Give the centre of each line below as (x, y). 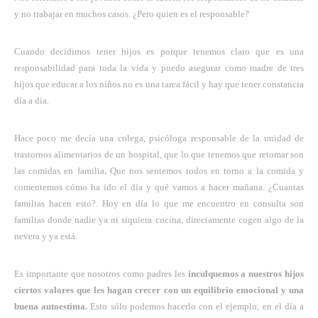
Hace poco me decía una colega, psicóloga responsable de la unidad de (159, 138)
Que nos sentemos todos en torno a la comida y (205, 170)
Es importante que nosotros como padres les (101, 273)
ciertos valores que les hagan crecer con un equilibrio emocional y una (159, 290)
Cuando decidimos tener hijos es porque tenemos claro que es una (159, 51)
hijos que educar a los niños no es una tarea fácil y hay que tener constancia (159, 84)
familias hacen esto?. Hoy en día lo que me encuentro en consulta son (159, 203)
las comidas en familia (59, 170)
